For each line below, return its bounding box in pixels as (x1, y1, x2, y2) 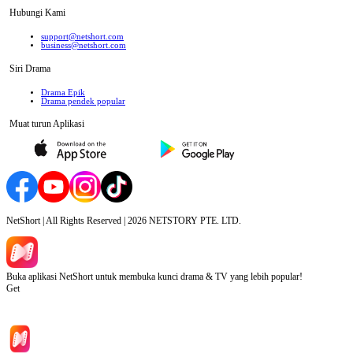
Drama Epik (41, 87, 85, 97)
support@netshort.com (41, 32, 124, 41)
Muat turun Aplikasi (9, 118, 84, 129)
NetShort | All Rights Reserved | (6, 215, 128, 226)
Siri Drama (9, 63, 50, 74)
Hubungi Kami (9, 7, 65, 18)
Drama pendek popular (41, 96, 125, 106)
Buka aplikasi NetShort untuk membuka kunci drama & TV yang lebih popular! (6, 271, 303, 282)
